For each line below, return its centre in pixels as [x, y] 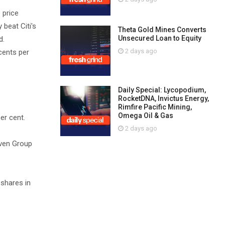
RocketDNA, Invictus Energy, [163, 98]
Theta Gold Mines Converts [162, 30]
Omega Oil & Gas [145, 116]
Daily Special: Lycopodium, [162, 90]
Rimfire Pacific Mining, [155, 107]
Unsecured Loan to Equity [159, 38]
